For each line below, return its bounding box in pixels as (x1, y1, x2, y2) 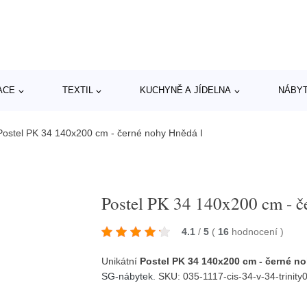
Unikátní (101, 255, 140, 267)
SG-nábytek (101, 270, 153, 282)
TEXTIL (62, 85, 93, 95)
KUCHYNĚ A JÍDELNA (140, 85, 232, 95)
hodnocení (232, 225, 281, 237)
